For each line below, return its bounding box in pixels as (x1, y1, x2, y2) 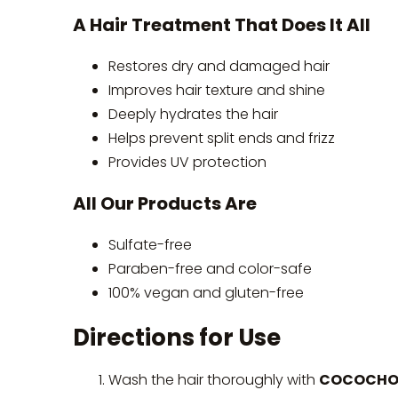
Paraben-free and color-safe (108, 258, 312, 279)
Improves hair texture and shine (108, 79, 325, 100)
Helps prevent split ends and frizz (108, 127, 335, 148)
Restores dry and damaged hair (108, 55, 330, 76)
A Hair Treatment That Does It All (73, 12, 370, 37)
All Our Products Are (73, 190, 257, 216)
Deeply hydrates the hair (108, 103, 278, 124)
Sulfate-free (108, 234, 192, 255)
